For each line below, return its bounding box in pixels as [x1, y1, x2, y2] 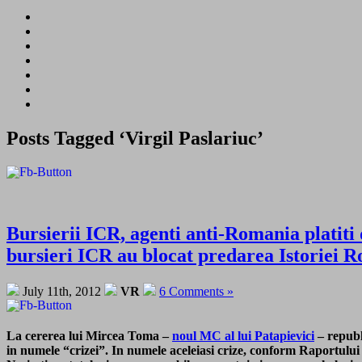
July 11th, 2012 [19, 284, 104, 298]
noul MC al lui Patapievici [172, 328, 314, 343]
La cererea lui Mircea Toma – [6, 328, 172, 343]
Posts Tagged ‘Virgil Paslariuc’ [6, 127, 263, 149]
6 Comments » [159, 284, 234, 298]
